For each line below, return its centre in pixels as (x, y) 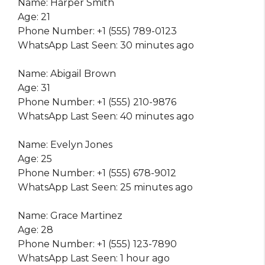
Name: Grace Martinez (70, 216)
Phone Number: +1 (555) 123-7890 (97, 244)
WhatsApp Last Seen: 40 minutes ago (106, 117)
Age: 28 (35, 230)
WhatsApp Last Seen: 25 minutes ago (105, 188)
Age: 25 (35, 159)
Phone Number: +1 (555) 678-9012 (97, 173)
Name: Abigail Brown (67, 74)
